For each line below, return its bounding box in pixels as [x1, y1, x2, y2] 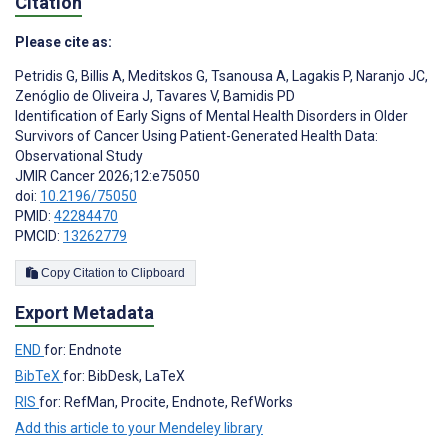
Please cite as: [15, 34, 112, 51]
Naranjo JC [353, 68, 425, 85]
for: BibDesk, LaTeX [63, 368, 185, 385]
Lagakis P [289, 68, 350, 85]
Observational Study [15, 148, 143, 165]
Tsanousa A [208, 68, 286, 85]
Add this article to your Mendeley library [15, 420, 263, 437]
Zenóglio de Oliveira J [15, 88, 150, 105]
